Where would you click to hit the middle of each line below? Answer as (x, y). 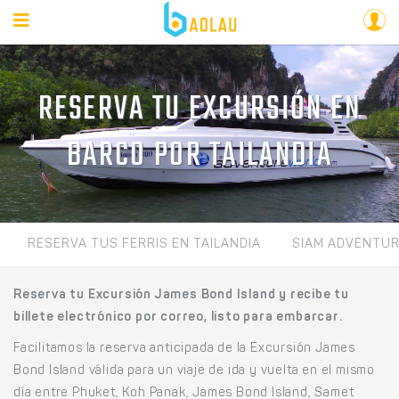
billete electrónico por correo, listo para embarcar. (178, 318)
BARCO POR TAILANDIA (199, 156)
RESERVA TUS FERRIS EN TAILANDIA (144, 245)
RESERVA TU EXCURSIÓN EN (199, 110)
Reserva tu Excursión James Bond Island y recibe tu (181, 296)
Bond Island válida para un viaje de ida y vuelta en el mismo (194, 371)
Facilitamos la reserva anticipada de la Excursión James (184, 349)
